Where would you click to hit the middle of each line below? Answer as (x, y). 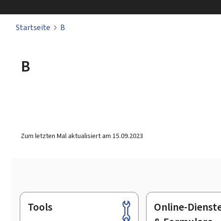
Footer (32, 210)
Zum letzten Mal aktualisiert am (67, 136)
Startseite (33, 27)
